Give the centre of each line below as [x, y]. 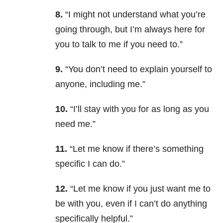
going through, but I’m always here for [130, 30]
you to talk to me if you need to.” [119, 45]
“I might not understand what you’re [135, 15]
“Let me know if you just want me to [140, 189]
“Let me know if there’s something [137, 149]
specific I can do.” [90, 164]
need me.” [75, 124]
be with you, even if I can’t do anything [131, 204]
